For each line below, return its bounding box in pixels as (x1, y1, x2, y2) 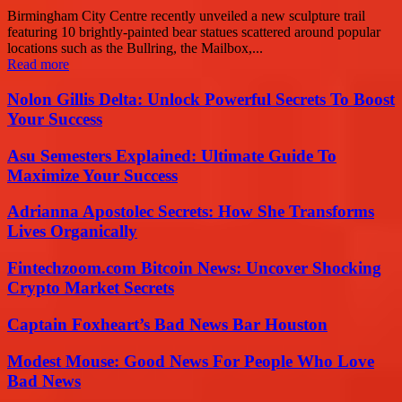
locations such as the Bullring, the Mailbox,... (7, 40, 263, 57)
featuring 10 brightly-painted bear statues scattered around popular (7, 24, 380, 40)
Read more (7, 57, 69, 73)
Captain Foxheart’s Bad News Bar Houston (7, 314, 328, 334)
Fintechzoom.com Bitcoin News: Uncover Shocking (7, 258, 381, 278)
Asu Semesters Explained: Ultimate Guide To (7, 145, 336, 165)
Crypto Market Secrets (7, 278, 174, 298)
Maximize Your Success (7, 165, 178, 185)
